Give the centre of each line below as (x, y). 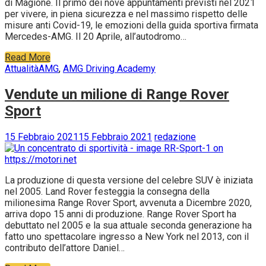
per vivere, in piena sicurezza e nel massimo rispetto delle (126, 14)
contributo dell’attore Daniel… (65, 248)
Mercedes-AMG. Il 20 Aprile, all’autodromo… (96, 37)
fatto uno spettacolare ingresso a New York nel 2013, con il (127, 237)
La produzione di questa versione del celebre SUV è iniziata (129, 180)
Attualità (22, 69)
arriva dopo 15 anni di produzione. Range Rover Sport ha (121, 214)
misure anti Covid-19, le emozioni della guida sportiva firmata (132, 26)
